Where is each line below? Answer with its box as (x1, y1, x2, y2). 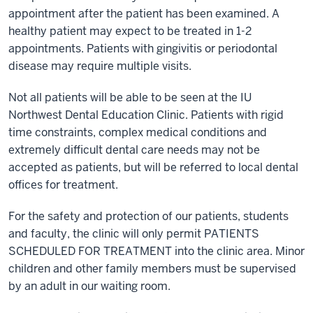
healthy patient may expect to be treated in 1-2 (8, 24, 252, 38)
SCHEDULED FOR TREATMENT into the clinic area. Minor (8, 244, 305, 259)
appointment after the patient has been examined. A (8, 6, 279, 21)
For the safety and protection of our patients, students (8, 209, 289, 224)
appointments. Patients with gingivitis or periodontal (8, 41, 277, 56)
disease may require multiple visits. (8, 59, 191, 73)
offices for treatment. (8, 177, 118, 192)
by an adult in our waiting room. (8, 279, 170, 293)
